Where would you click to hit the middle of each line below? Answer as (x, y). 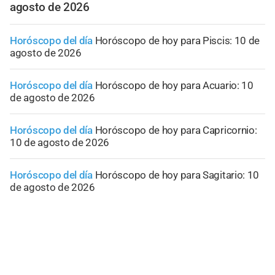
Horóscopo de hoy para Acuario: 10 (174, 86)
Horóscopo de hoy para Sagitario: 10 (177, 175)
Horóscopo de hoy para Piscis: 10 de (177, 41)
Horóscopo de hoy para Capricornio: (176, 130)
